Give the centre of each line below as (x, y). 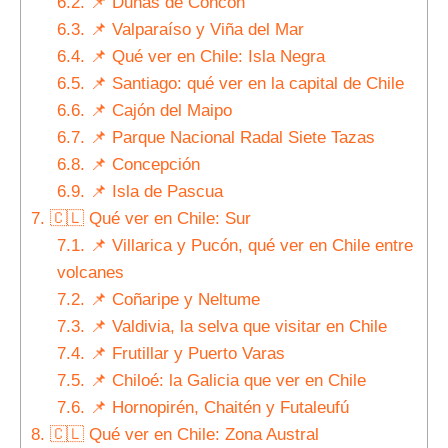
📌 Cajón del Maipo (158, 110)
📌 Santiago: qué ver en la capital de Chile (244, 83)
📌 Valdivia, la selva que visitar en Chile (235, 326)
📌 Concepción (142, 164)
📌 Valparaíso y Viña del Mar (194, 29)
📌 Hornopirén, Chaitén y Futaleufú (216, 407)
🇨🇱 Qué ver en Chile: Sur (148, 218)
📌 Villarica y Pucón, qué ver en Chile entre (248, 245)
